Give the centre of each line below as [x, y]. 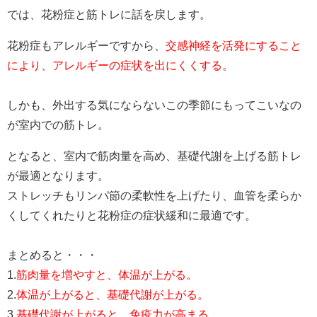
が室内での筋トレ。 [58, 125]
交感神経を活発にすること [234, 46]
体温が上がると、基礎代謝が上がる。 [113, 295]
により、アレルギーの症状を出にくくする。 [120, 65]
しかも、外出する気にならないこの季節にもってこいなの [154, 105]
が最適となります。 [58, 176]
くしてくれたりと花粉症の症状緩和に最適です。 [132, 215]
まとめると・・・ [52, 255]
